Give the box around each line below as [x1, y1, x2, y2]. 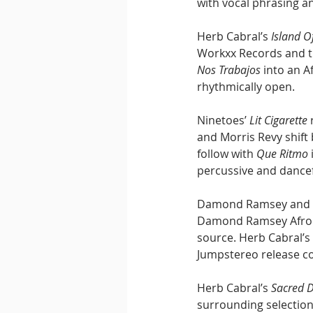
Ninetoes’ [197, 112, 249, 128]
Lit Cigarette [249, 112, 307, 128]
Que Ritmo [256, 145, 308, 161]
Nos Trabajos [197, 61, 261, 78]
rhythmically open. [197, 78, 295, 94]
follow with [197, 145, 256, 161]
